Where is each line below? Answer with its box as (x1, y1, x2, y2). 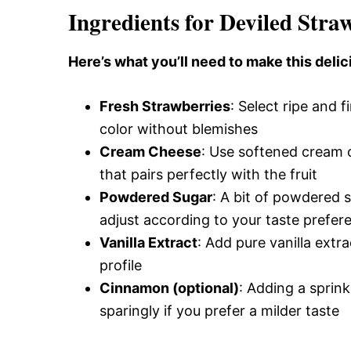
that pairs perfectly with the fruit (100, 166, 317, 183)
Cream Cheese (100, 143, 201, 161)
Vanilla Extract (100, 234, 197, 251)
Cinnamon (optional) (100, 280, 239, 297)
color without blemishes (100, 121, 258, 138)
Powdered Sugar (100, 189, 212, 206)
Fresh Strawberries (100, 98, 230, 115)
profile (100, 257, 142, 274)
